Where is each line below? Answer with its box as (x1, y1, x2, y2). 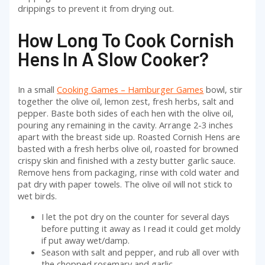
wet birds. (18, 190, 57, 202)
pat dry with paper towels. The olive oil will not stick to (18, 178, 233, 190)
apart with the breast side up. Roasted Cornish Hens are (18, 131, 241, 143)
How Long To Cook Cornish (18, 28, 235, 51)
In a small (18, 83, 57, 96)
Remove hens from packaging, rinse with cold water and (18, 166, 240, 179)
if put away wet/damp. (41, 234, 130, 246)
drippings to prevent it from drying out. (18, 2, 174, 15)
